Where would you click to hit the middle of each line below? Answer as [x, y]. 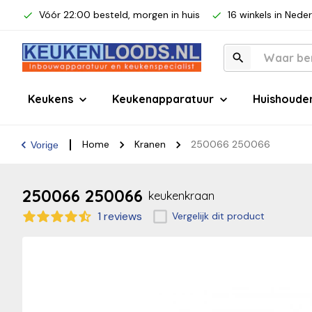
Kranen [150, 144]
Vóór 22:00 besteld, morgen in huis [119, 15]
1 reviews [120, 216]
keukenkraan [181, 195]
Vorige [45, 145]
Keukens [50, 99]
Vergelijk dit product [218, 216]
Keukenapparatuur [163, 99]
